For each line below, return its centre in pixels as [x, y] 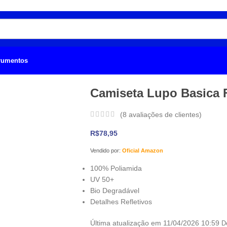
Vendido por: [106, 151]
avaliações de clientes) [164, 115]
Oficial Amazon [142, 151]
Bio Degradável [115, 191]
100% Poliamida [116, 168]
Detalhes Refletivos [121, 202]
